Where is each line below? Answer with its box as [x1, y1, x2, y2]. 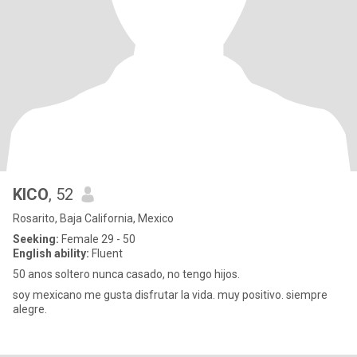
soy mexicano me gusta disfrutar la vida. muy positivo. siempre [13, 288, 328, 301]
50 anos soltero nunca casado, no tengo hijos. [13, 268, 240, 280]
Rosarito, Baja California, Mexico [13, 212, 174, 225]
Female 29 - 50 [59, 233, 135, 245]
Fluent [89, 247, 123, 260]
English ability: [13, 247, 89, 260]
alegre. [13, 303, 47, 316]
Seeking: [13, 233, 59, 245]
